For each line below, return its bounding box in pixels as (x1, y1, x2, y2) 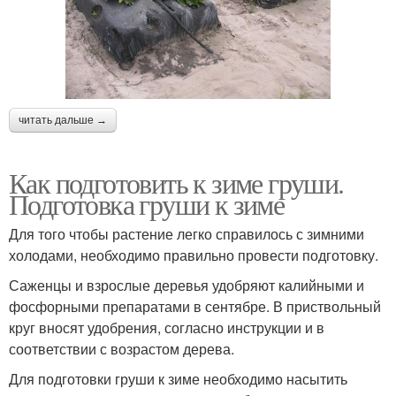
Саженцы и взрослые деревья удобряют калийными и (9, 274, 364, 295)
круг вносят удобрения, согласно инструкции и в (9, 316, 324, 338)
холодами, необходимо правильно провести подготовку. (9, 244, 378, 265)
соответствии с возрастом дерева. (9, 338, 234, 359)
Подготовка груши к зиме (9, 184, 285, 223)
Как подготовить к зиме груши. (9, 163, 344, 202)
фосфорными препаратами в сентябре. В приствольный (9, 295, 381, 316)
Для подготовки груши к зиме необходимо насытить (9, 368, 347, 389)
